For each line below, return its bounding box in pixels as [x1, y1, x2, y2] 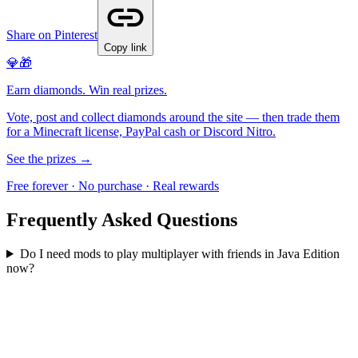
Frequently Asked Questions [6, 209, 237, 231]
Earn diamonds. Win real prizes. [6, 83, 167, 97]
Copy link [104, 42, 147, 54]
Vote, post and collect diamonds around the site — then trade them [6, 110, 340, 125]
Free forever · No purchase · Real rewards [6, 179, 219, 193]
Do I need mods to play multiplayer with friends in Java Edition [19, 247, 340, 261]
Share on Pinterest [6, 28, 97, 42]
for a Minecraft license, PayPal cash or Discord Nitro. [6, 125, 276, 139]
